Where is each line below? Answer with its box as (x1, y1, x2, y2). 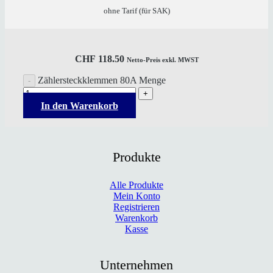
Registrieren (113, 202, 160, 213)
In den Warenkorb (40, 100, 118, 111)
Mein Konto (113, 191, 160, 202)
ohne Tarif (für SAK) (103, 6, 170, 15)
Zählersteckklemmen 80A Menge (38, 74, 166, 85)
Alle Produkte (110, 180, 163, 191)
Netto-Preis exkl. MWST (126, 55, 199, 63)
